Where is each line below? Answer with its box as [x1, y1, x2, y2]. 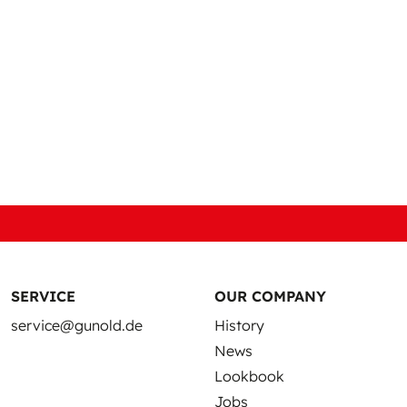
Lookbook [214, 367, 284, 385]
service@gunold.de [11, 316, 143, 334]
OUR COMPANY [214, 287, 326, 305]
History [214, 316, 264, 334]
